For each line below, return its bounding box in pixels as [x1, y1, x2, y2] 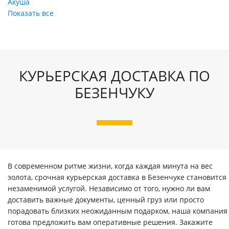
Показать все [8, 8, 54, 18]
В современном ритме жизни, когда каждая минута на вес [8, 161, 213, 171]
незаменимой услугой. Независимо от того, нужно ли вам [8, 183, 210, 193]
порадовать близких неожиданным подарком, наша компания [8, 205, 227, 216]
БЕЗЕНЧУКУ [75, 83, 154, 103]
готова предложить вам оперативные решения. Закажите [8, 217, 213, 227]
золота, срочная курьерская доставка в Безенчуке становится [8, 172, 226, 182]
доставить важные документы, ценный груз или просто [8, 194, 204, 204]
